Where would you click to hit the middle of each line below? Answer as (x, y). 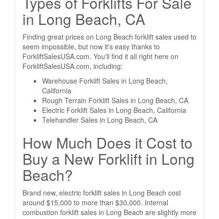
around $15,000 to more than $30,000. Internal (95, 202)
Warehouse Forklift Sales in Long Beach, (105, 81)
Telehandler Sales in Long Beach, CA (100, 120)
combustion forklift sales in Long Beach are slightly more (109, 212)
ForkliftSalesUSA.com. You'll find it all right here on (100, 56)
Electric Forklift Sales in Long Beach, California (114, 110)
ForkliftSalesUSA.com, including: (73, 66)
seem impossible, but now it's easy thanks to (91, 46)
